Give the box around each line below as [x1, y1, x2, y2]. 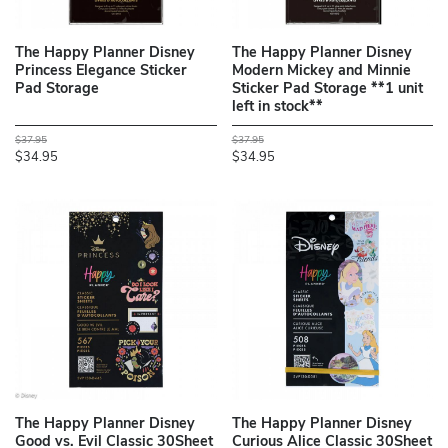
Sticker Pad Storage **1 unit [231, 82, 423, 98]
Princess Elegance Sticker [15, 64, 187, 80]
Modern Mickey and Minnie [231, 64, 411, 80]
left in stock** [231, 100, 323, 116]
